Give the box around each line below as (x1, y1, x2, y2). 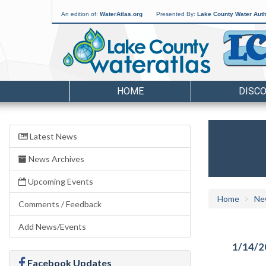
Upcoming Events (26, 176, 93, 186)
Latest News (28, 131, 77, 141)
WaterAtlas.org (100, 11, 142, 17)
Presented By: (156, 11, 197, 17)
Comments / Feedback (18, 199, 102, 209)
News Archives (27, 154, 84, 164)
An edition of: (61, 11, 100, 17)
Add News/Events (18, 221, 86, 232)
